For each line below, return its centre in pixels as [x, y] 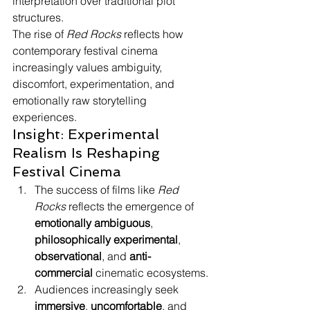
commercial [64, 273]
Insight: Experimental [88, 134]
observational [68, 256]
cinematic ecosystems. [151, 273]
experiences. [45, 117]
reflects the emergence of [131, 206]
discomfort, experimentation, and [95, 84]
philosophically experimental [106, 239]
